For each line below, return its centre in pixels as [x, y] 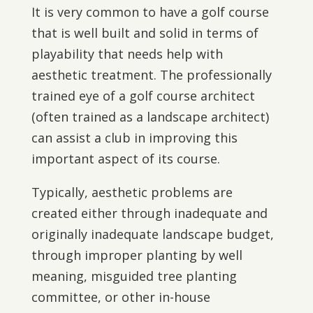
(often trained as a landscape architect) [150, 117]
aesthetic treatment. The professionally [151, 75]
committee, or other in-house [121, 297]
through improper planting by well [137, 255]
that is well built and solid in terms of [145, 33]
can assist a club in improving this [134, 138]
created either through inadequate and [149, 213]
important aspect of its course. [125, 159]
